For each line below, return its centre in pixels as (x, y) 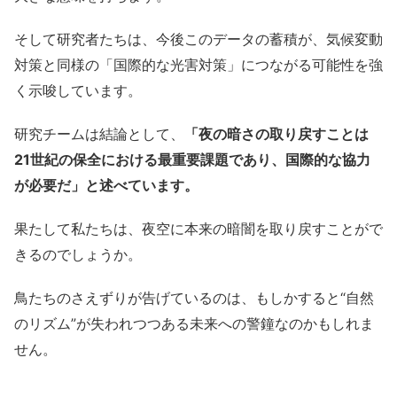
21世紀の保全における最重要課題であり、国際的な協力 (192, 160)
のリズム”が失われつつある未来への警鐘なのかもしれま (194, 324)
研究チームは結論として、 (99, 134)
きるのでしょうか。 (78, 255)
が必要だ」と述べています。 (106, 186)
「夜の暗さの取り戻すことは (276, 134)
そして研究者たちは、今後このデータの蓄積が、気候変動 (198, 39)
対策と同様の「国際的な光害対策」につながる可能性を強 (198, 65)
